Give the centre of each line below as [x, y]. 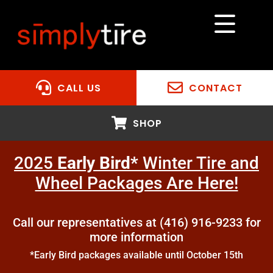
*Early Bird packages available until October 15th [136, 255]
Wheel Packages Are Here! [136, 183]
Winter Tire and [199, 163]
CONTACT [215, 88]
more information [136, 237]
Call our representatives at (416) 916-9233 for [136, 222]
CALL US [79, 88]
